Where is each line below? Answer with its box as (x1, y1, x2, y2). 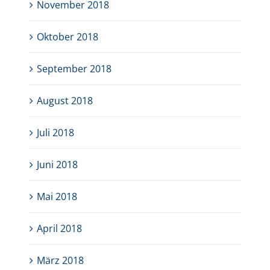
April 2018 (37, 222, 83, 236)
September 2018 (37, 62, 112, 76)
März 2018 (37, 254, 84, 268)
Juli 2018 (37, 126, 75, 140)
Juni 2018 (37, 158, 78, 172)
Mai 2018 (37, 190, 78, 204)
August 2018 (37, 94, 93, 108)
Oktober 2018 (37, 30, 99, 44)
